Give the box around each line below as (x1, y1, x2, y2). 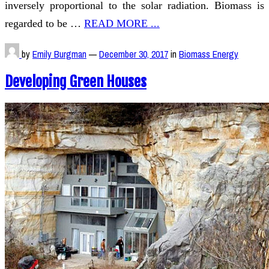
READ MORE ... (84, 17, 160, 30)
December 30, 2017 (99, 47, 168, 61)
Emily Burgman (32, 47, 86, 61)
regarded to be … (5, 17, 84, 30)
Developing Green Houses (5, 73, 147, 91)
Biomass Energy (179, 47, 238, 61)
